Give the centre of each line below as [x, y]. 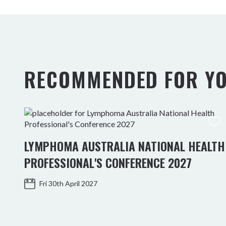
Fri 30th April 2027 [68, 184]
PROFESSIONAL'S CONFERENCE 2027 [108, 162]
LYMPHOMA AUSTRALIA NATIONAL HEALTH [125, 146]
